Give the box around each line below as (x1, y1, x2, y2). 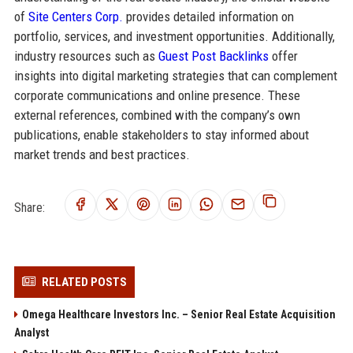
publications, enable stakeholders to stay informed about (13, 127, 309, 143)
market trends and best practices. (13, 147, 190, 163)
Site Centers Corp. (28, 9, 123, 25)
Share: (13, 199, 45, 215)
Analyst (13, 326, 49, 340)
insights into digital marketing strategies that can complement (13, 68, 337, 84)
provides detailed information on (122, 9, 294, 25)
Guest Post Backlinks (158, 48, 269, 65)
